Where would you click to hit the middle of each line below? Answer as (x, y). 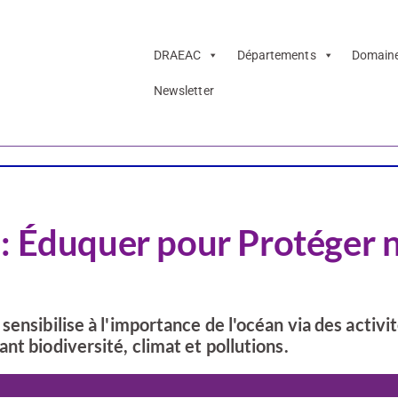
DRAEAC (177, 56)
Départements (276, 56)
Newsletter (183, 91)
